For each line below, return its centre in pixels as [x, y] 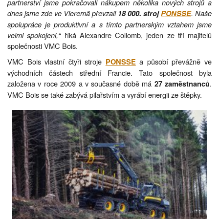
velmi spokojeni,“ [34, 35]
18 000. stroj [139, 13]
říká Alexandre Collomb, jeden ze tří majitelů [136, 35]
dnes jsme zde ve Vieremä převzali [63, 13]
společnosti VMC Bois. [43, 45]
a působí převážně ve [174, 61]
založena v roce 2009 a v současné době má [81, 83]
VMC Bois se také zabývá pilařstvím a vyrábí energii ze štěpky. [105, 94]
